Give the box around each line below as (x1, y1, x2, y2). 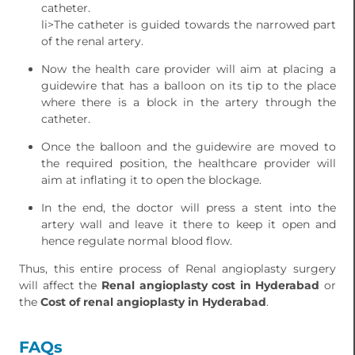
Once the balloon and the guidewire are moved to (41, 139, 336, 155)
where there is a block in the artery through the (41, 95, 336, 110)
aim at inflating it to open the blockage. (41, 173, 261, 188)
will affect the (19, 278, 101, 293)
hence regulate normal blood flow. (41, 234, 232, 249)
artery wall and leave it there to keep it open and (41, 217, 336, 232)
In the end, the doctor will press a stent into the (41, 200, 336, 216)
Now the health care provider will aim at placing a (41, 62, 336, 77)
